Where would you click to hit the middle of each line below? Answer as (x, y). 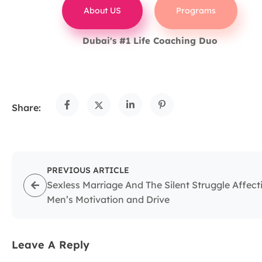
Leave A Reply (51, 245)
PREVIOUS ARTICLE (88, 170)
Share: (26, 107)
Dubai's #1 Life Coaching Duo (150, 41)
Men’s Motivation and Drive (108, 200)
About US (103, 11)
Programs (196, 11)
